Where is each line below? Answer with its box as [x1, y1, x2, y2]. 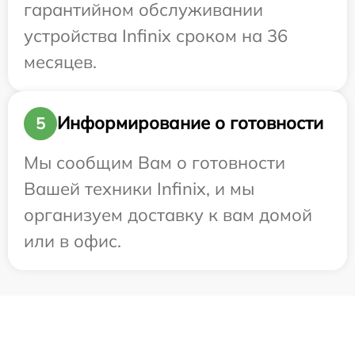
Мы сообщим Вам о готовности [24, 151, 285, 174]
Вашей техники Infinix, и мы [24, 177, 254, 200]
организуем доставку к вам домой [24, 203, 312, 226]
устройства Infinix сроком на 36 [24, 24, 288, 47]
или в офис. [24, 229, 121, 252]
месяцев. [24, 50, 97, 73]
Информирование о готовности [57, 112, 323, 135]
